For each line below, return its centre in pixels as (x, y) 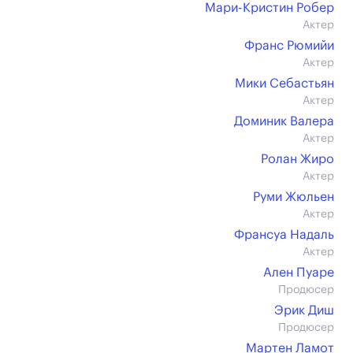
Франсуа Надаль (284, 235)
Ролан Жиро (297, 159)
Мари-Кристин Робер (269, 8)
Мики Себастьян (284, 84)
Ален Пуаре (299, 273)
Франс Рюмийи (289, 46)
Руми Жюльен (294, 197)
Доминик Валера (284, 121)
